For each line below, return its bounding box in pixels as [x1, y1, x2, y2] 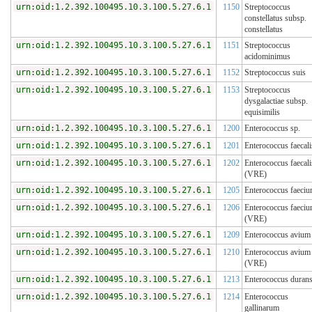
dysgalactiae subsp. [244, 96, 308, 107]
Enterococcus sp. [244, 123, 300, 134]
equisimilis [244, 107, 280, 118]
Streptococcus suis [244, 68, 306, 78]
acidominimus [244, 52, 290, 62]
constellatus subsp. [244, 13, 306, 24]
